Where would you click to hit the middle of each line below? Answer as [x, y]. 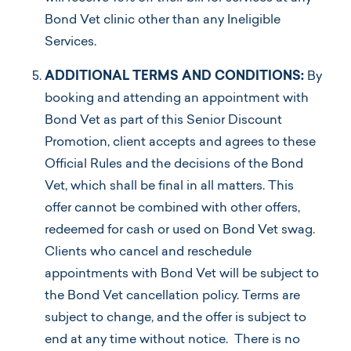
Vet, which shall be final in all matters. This [169, 186]
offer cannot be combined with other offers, [172, 208]
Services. [71, 42]
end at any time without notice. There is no [172, 340]
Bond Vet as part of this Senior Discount [163, 120]
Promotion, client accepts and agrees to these [180, 142]
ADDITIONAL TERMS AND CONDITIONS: [174, 76]
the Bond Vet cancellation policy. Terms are [172, 296]
